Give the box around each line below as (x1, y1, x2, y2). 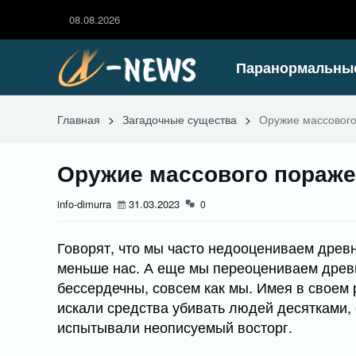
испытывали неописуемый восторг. (57, 316, 292, 337)
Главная (57, 111, 100, 127)
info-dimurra (57, 196, 111, 211)
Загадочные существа (122, 111, 237, 127)
